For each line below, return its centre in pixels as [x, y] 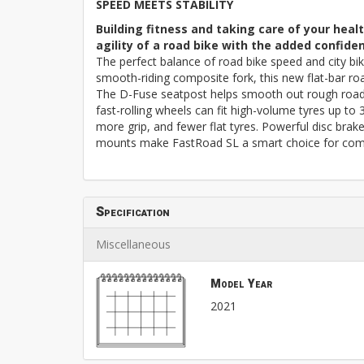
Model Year [241, 284]
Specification [133, 212]
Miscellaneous [133, 244]
